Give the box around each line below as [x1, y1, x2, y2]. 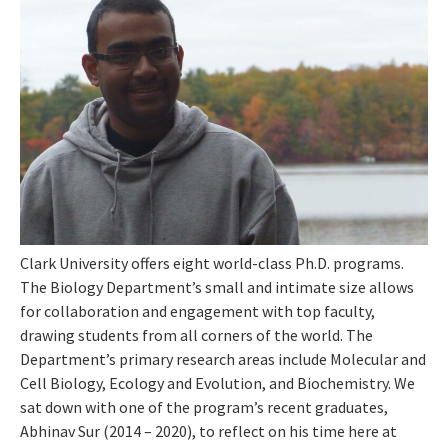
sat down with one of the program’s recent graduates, [20, 396, 388, 417]
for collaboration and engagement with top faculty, [20, 300, 375, 321]
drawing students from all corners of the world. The [20, 324, 373, 345]
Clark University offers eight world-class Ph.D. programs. [20, 252, 404, 273]
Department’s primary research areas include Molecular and [20, 348, 426, 369]
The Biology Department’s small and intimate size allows [20, 276, 414, 297]
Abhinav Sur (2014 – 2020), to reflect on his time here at [20, 420, 397, 441]
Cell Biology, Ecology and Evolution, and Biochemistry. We [20, 372, 415, 393]
